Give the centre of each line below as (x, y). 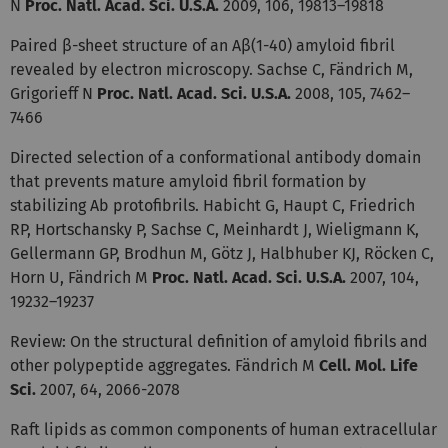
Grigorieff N (53, 93)
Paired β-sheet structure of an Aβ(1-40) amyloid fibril (202, 45)
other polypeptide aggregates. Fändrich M (164, 365)
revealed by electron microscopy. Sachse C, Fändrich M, (211, 69)
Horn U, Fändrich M (81, 277)
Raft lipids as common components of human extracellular (223, 429)
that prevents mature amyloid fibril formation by (188, 181)
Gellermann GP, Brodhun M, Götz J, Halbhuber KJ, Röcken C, (222, 253)
